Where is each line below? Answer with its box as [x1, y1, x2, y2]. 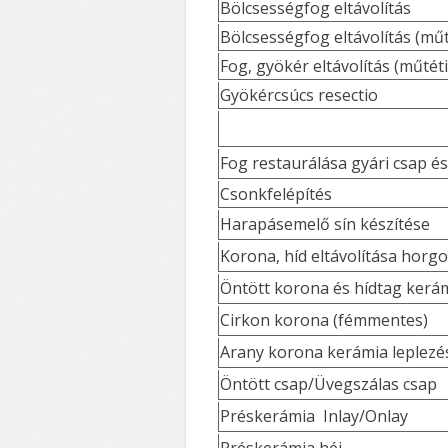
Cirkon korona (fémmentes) [220, 309, 428, 332]
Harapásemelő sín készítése [220, 213, 430, 236]
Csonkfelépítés [220, 183, 332, 206]
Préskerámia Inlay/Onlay [220, 405, 412, 428]
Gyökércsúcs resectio [220, 84, 378, 107]
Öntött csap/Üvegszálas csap [220, 373, 437, 396]
